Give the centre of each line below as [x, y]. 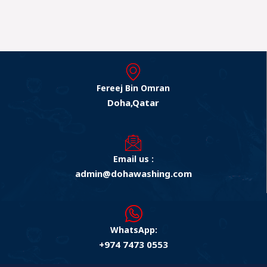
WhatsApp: [133, 229]
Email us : [133, 159]
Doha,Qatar [133, 102]
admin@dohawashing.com [133, 173]
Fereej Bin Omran [133, 88]
